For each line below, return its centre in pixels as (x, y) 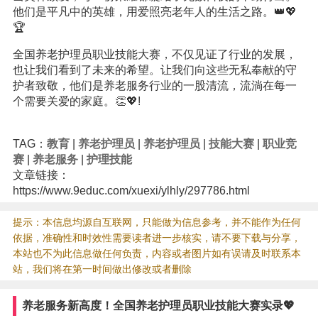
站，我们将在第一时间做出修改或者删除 (102, 269)
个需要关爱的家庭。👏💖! (76, 101)
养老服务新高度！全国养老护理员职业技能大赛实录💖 (159, 306)
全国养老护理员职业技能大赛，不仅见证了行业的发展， (154, 54)
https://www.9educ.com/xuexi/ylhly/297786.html (131, 191)
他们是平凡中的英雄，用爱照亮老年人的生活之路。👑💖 (154, 12)
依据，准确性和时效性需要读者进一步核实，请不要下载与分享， (157, 238)
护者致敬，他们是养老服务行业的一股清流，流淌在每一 (154, 86)
